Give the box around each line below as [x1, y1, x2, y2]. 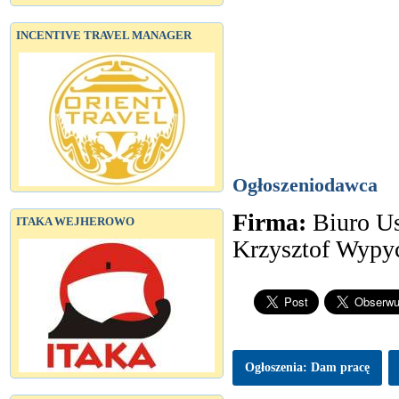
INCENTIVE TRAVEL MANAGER [16, 28, 191, 42]
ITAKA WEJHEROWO [16, 215, 134, 228]
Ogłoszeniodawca [232, 173, 378, 196]
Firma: [232, 208, 313, 236]
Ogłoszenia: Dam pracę [245, 360, 370, 374]
